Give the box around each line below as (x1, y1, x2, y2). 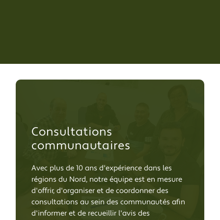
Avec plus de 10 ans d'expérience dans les (31, 164, 172, 173)
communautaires (31, 138, 131, 153)
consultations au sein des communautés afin (31, 197, 185, 207)
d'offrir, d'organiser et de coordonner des (31, 186, 168, 195)
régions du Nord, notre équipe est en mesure (31, 175, 182, 184)
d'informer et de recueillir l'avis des (31, 209, 150, 218)
